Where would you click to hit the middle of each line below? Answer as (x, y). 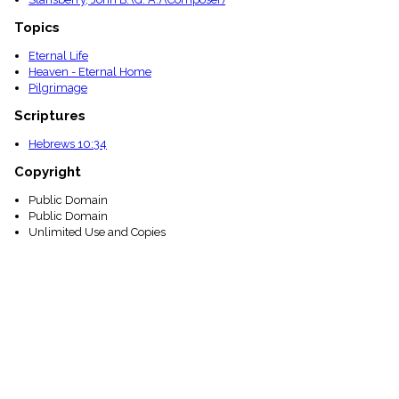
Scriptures (50, 115)
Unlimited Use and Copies (97, 232)
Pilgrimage (58, 88)
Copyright (48, 171)
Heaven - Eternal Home (90, 71)
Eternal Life (58, 55)
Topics (37, 27)
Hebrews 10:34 (68, 143)
